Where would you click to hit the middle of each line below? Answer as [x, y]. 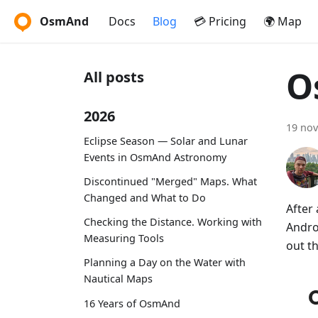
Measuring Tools [124, 238]
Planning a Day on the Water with [165, 263]
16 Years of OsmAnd [132, 303]
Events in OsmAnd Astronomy [155, 157]
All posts [114, 77]
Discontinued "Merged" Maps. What [170, 181]
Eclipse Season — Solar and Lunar [166, 141]
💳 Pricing [220, 21]
